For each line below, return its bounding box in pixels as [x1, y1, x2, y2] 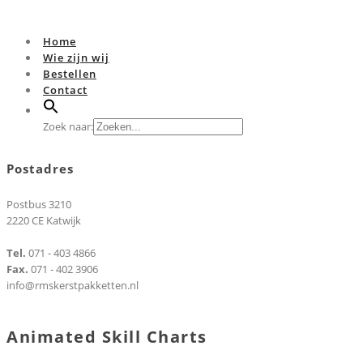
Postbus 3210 [6, 197, 71, 212]
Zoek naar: [43, 119, 93, 134]
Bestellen [43, 66, 96, 81]
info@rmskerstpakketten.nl [6, 278, 139, 293]
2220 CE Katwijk [6, 213, 81, 228]
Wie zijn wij [43, 50, 109, 65]
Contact [43, 83, 88, 97]
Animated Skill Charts [6, 326, 207, 348]
